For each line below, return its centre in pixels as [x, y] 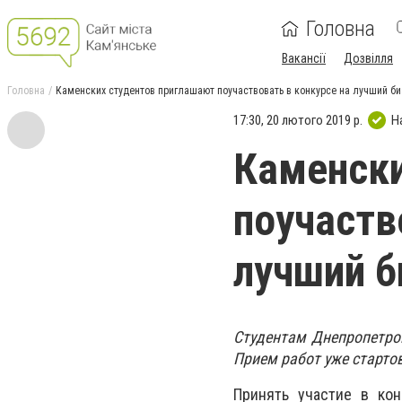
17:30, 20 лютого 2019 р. [298, 120]
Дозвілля [368, 58]
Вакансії [304, 58]
